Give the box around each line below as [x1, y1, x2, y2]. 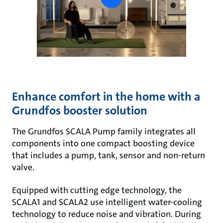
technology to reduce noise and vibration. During [12, 208, 201, 220]
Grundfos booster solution [12, 103, 147, 118]
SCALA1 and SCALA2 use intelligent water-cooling [12, 196, 202, 208]
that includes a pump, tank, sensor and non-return [12, 149, 205, 161]
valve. [12, 161, 36, 173]
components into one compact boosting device [12, 137, 195, 149]
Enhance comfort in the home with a [12, 89, 201, 105]
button [111, 1, 132, 10]
